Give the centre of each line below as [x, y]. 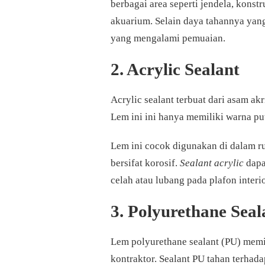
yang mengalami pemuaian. [168, 38]
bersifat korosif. [145, 163]
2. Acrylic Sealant [175, 70]
